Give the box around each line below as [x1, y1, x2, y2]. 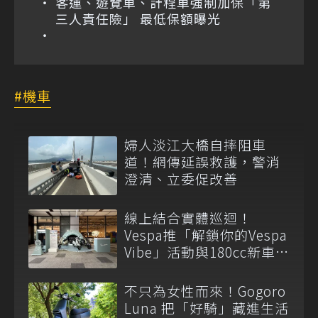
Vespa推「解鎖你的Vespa [124, 225, 287, 245]
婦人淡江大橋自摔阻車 [124, 135, 266, 155]
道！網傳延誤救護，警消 [124, 152, 280, 172]
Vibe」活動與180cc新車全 [124, 242, 290, 262]
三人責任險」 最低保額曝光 [55, 9, 221, 28]
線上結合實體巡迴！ [124, 208, 252, 228]
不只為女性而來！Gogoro [124, 281, 286, 301]
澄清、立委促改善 [124, 169, 238, 189]
